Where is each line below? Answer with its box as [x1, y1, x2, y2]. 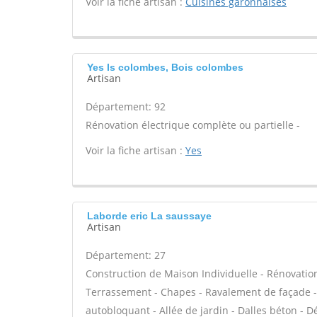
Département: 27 [86, 248, 166, 262]
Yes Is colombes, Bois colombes [87, 62, 243, 73]
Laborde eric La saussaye [87, 210, 212, 221]
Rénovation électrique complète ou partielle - [86, 118, 300, 132]
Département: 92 [86, 100, 166, 113]
